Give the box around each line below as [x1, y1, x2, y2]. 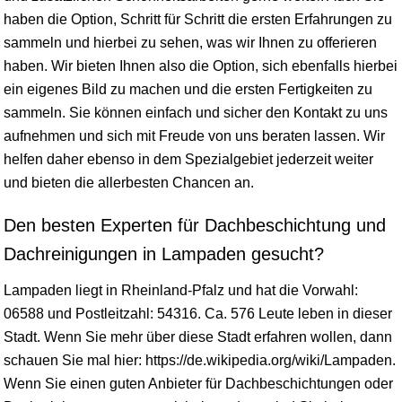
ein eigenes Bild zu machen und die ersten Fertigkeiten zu [4, 81, 372, 97]
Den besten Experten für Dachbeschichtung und [4, 214, 386, 235]
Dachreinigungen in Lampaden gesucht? [4, 243, 324, 264]
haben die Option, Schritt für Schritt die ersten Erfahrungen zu [4, 11, 392, 27]
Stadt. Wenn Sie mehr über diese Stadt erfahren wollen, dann [4, 328, 392, 345]
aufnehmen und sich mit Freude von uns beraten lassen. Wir [4, 127, 385, 144]
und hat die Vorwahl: [224, 282, 358, 298]
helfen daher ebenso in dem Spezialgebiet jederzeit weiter [4, 151, 373, 167]
